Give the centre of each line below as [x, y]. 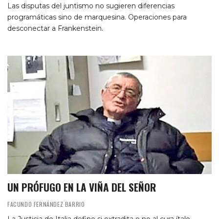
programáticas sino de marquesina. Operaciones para [97, 17]
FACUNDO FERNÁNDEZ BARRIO [46, 204]
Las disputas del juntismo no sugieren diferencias [91, 6]
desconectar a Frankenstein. [55, 28]
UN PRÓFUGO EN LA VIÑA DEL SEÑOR [82, 187]
